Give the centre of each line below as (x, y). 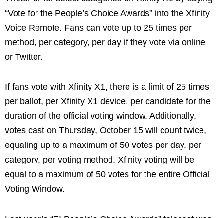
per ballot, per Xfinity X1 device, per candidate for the (108, 101)
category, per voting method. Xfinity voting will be (100, 160)
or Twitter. (24, 57)
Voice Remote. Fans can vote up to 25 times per (98, 27)
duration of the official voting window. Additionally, (100, 116)
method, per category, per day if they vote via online (105, 42)
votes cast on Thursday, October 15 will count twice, (106, 131)
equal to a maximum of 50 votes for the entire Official (107, 174)
